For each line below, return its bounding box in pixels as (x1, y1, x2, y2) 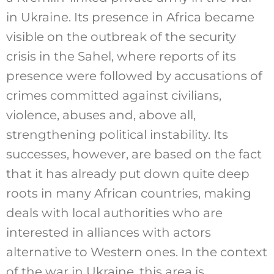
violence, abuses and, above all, (6, 107, 196, 122)
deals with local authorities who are (6, 205, 223, 220)
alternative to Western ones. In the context (6, 244, 267, 259)
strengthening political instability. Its (6, 127, 228, 142)
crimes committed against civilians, (6, 87, 221, 103)
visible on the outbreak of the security (6, 29, 236, 44)
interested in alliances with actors (6, 224, 211, 240)
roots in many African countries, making (6, 185, 251, 201)
